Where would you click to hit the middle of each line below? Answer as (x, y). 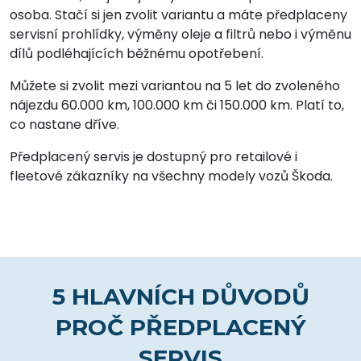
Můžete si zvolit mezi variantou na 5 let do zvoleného (175, 85)
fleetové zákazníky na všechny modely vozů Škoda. (171, 176)
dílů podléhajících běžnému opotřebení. (137, 53)
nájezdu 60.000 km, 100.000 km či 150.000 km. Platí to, (177, 105)
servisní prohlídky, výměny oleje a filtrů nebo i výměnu (180, 34)
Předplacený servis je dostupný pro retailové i (154, 156)
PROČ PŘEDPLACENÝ (180, 327)
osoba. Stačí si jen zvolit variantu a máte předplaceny (178, 15)
